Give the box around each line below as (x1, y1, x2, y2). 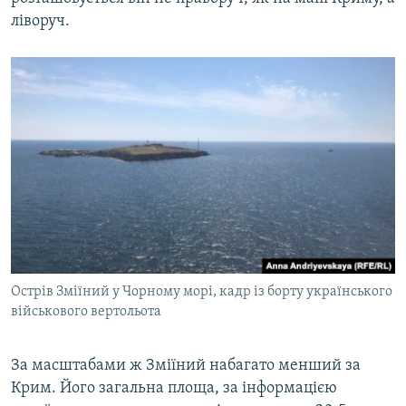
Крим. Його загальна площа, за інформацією (11, 380, 337, 398)
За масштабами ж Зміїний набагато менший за (11, 357, 361, 375)
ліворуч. (11, 13, 70, 31)
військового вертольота (11, 304, 161, 320)
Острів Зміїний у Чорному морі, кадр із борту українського (11, 285, 392, 300)
